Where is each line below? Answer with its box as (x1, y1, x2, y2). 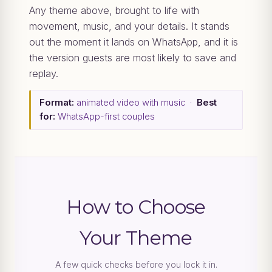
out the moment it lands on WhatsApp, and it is (29, 36, 238, 49)
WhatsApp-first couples (55, 111, 155, 123)
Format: (39, 97, 74, 109)
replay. (29, 67, 58, 80)
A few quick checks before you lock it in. (55, 259, 217, 270)
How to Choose (66, 195, 206, 219)
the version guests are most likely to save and (29, 52, 236, 64)
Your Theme (80, 226, 192, 250)
